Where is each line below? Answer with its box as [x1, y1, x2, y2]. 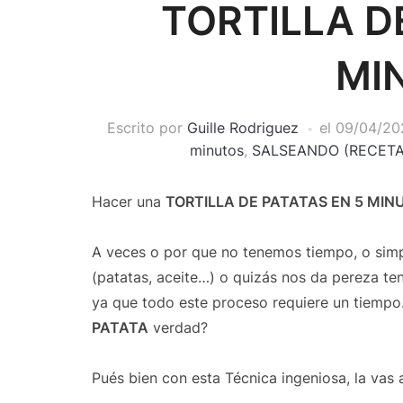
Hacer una [92, 193, 166, 210]
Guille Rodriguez [187, 119, 299, 137]
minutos [190, 141, 244, 159]
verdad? [148, 318, 208, 336]
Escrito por [107, 119, 187, 137]
